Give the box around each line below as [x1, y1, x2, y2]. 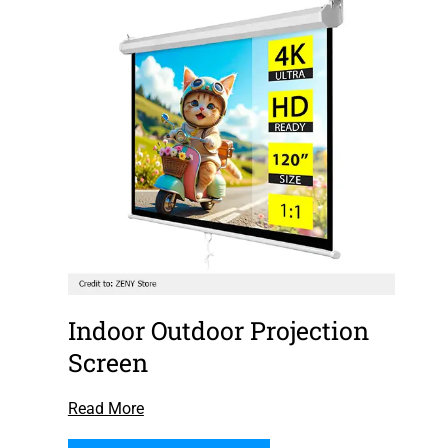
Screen [67, 346, 148, 380]
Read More [67, 399, 144, 419]
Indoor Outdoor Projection [67, 314, 369, 348]
